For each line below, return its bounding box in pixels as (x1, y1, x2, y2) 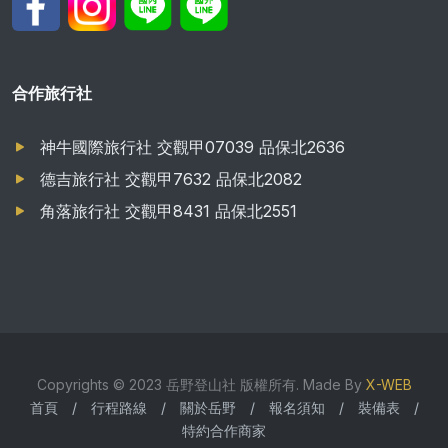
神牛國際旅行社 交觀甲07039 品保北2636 (40, 136, 345, 157)
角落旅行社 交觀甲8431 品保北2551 (40, 200, 297, 221)
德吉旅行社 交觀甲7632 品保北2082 (40, 168, 302, 189)
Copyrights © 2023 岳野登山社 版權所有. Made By (36, 375, 366, 393)
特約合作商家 (182, 421, 266, 439)
